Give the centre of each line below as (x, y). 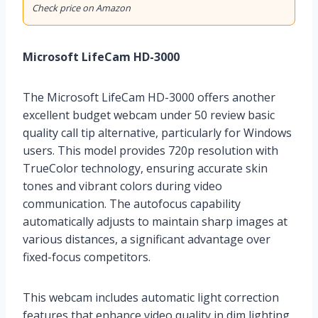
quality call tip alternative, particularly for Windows (157, 132)
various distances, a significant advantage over (147, 239)
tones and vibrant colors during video (122, 186)
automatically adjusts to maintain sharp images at (155, 221)
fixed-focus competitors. (87, 257)
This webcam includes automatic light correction (151, 297)
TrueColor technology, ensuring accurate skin (145, 168)
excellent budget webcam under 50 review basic (149, 115)
